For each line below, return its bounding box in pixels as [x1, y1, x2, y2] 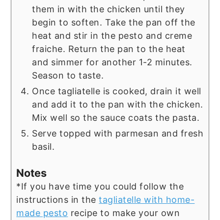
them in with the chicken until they [32, 4, 185, 15]
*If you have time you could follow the [16, 181, 184, 192]
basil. [32, 141, 55, 152]
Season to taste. [32, 70, 104, 81]
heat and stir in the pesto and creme [32, 30, 192, 41]
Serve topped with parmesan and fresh [32, 128, 204, 139]
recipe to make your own [68, 208, 180, 219]
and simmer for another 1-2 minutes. [32, 57, 192, 68]
